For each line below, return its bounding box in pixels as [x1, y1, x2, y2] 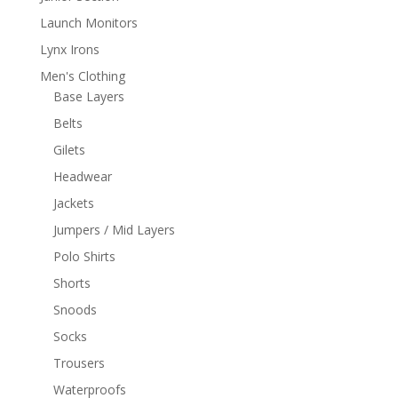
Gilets [52, 140, 85, 158]
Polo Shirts [52, 247, 115, 265]
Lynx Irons [39, 40, 99, 58]
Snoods [52, 300, 97, 318]
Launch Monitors [39, 13, 138, 31]
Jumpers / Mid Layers [52, 220, 175, 238]
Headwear [52, 167, 112, 185]
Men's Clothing [39, 67, 125, 84]
